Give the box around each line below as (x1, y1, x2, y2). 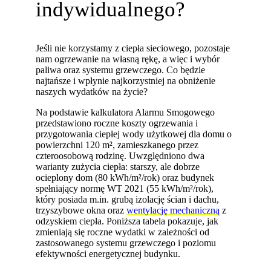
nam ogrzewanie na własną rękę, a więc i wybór (36, 54, 220, 65)
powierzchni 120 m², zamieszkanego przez (36, 140, 199, 151)
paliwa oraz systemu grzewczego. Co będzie (36, 65, 206, 76)
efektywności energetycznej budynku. (36, 249, 181, 260)
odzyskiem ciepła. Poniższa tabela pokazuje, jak (36, 216, 219, 227)
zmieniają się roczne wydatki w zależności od (36, 227, 210, 238)
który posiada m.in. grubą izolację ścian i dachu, (36, 194, 220, 205)
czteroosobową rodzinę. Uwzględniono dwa (36, 151, 205, 162)
